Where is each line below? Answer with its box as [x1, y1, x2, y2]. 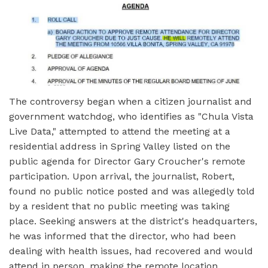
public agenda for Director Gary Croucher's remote [9, 156, 245, 167]
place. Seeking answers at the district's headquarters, [9, 215, 257, 227]
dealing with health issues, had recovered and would [9, 245, 253, 257]
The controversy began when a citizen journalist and [9, 96, 252, 108]
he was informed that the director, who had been [9, 230, 236, 242]
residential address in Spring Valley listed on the [9, 141, 230, 153]
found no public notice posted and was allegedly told [9, 185, 255, 197]
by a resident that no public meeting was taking [9, 200, 230, 212]
